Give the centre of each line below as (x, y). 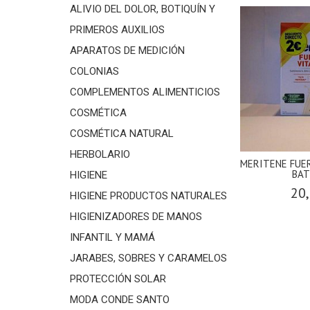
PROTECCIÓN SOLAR (118, 279)
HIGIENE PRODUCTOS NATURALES (148, 195)
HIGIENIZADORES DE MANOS (136, 216)
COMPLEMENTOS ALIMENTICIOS (145, 92)
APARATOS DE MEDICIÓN (127, 50)
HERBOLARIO (100, 154)
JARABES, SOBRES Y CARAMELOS (148, 258)
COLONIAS (94, 71)
